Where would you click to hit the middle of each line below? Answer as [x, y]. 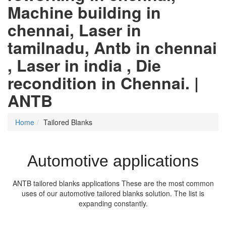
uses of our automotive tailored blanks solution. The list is [113, 193]
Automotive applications [113, 161]
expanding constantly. [113, 204]
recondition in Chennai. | [103, 83]
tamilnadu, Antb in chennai [112, 47]
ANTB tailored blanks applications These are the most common [113, 183]
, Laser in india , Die [84, 65]
